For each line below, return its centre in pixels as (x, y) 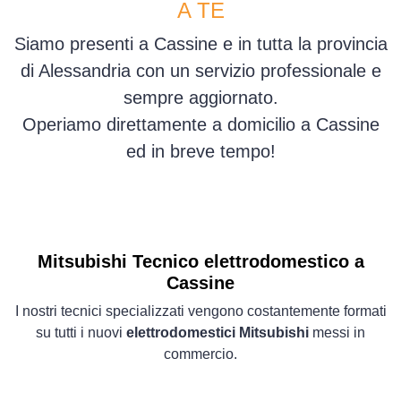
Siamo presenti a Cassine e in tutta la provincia (200, 44)
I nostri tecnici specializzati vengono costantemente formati (200, 311)
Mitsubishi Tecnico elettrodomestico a (200, 261)
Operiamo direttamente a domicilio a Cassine (200, 124)
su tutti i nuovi (81, 333)
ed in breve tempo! (200, 151)
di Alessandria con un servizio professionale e (200, 71)
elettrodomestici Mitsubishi (218, 333)
